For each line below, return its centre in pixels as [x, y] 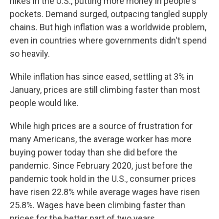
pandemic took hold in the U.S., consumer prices [103, 179]
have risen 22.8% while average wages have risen [105, 192]
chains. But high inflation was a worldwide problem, [108, 27]
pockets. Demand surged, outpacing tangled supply [109, 14]
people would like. [44, 103]
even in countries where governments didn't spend [108, 40]
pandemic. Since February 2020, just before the [101, 165]
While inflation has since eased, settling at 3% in [102, 77]
